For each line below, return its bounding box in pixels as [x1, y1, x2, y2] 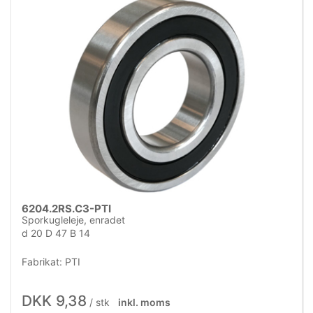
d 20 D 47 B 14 [22, 227, 90, 240]
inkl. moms [117, 296, 170, 308]
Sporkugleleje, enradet [22, 214, 125, 226]
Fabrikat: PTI [22, 255, 80, 268]
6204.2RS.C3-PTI [22, 202, 111, 216]
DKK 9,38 [22, 291, 87, 310]
